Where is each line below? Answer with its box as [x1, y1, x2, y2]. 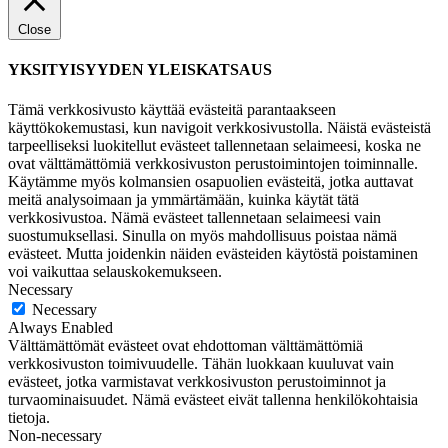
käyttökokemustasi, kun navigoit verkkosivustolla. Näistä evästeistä [8, 118, 431, 136]
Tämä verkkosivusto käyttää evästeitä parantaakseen [8, 100, 336, 118]
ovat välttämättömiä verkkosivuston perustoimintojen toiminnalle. [8, 154, 418, 172]
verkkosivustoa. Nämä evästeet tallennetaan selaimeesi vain [8, 208, 381, 226]
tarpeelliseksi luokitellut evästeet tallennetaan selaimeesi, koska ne [8, 136, 421, 154]
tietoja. [8, 408, 50, 426]
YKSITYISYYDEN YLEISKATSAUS [8, 61, 272, 79]
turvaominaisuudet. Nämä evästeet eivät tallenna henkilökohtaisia [8, 390, 418, 408]
